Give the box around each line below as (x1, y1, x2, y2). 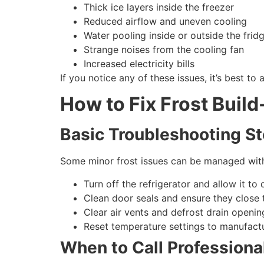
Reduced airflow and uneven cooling (84, 15, 247, 27)
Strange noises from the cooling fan (84, 43, 244, 55)
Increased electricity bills (84, 57, 194, 70)
